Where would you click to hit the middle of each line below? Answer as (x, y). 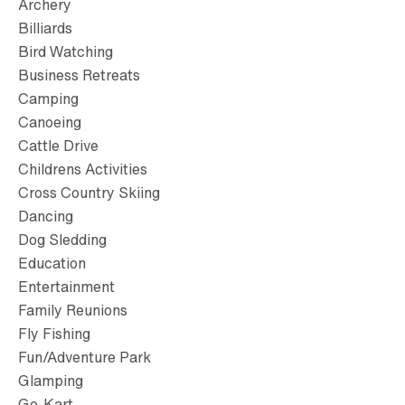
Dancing (46, 216)
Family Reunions (73, 310)
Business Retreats (79, 75)
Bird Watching (66, 51)
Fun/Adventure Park (85, 357)
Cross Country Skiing (89, 192)
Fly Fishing (54, 333)
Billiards (45, 28)
